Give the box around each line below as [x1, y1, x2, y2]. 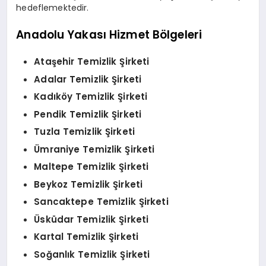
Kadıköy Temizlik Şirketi [34, 90, 148, 103]
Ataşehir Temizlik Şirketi [34, 55, 150, 68]
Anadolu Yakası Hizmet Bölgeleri [16, 26, 202, 43]
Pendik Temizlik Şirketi [34, 107, 142, 121]
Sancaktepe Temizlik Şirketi [34, 195, 169, 208]
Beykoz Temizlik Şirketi [34, 178, 143, 191]
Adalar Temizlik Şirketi [34, 72, 142, 85]
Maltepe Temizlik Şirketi [34, 160, 149, 173]
